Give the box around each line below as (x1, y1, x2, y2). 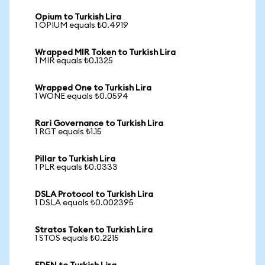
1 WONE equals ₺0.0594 (35, 92, 128, 101)
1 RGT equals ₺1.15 (35, 128, 102, 136)
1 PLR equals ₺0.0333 (35, 163, 118, 172)
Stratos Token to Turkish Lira (35, 226, 153, 234)
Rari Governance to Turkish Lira (35, 119, 163, 128)
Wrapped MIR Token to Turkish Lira (35, 49, 176, 57)
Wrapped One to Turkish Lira (35, 84, 151, 92)
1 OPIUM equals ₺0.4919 (35, 21, 128, 30)
